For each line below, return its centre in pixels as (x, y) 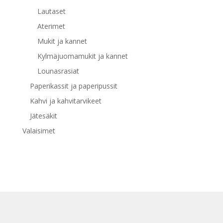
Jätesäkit (43, 115)
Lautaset (51, 11)
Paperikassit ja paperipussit (73, 86)
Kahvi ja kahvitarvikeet (65, 101)
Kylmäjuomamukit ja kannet (82, 56)
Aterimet (51, 26)
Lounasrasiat (58, 71)
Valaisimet (39, 130)
